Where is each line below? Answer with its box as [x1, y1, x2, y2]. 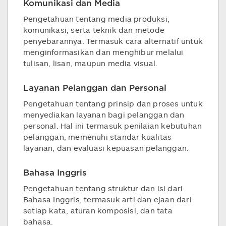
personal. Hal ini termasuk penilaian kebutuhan [23, 121, 202, 130]
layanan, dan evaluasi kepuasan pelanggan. [23, 143, 189, 152]
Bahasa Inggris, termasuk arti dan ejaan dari [23, 195, 192, 204]
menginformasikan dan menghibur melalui [23, 47, 184, 56]
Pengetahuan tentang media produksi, [23, 14, 169, 23]
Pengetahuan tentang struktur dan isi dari [23, 184, 183, 193]
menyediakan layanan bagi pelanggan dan [23, 110, 185, 119]
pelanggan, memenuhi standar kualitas [23, 132, 172, 141]
